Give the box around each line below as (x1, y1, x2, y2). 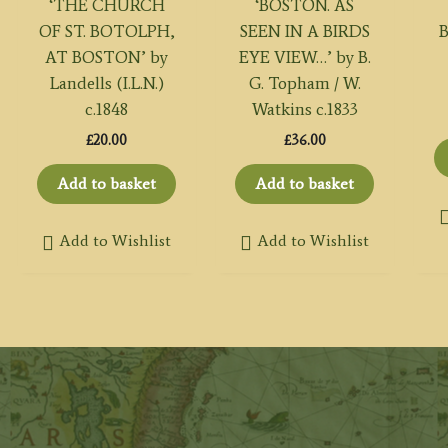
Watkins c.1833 (251, 99, 358, 120)
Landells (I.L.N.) (49, 73, 164, 94)
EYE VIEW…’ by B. (238, 47, 371, 68)
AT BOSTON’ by (45, 47, 169, 68)
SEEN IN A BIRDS (239, 21, 370, 42)
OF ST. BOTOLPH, (38, 21, 175, 42)
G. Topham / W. (248, 73, 361, 94)
